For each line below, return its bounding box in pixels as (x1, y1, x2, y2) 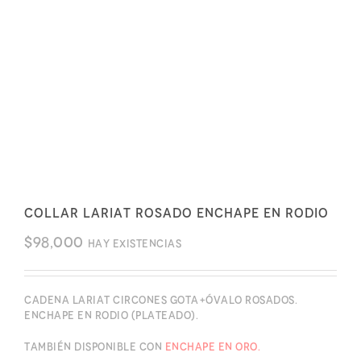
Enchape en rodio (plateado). (24, 309, 198, 322)
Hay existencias (87, 237, 181, 250)
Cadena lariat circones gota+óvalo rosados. (24, 293, 297, 306)
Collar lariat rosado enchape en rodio (24, 205, 329, 221)
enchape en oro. (164, 340, 260, 353)
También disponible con (24, 340, 165, 353)
